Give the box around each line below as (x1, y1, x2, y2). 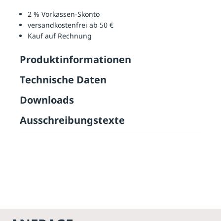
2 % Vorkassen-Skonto (28, 9, 100, 19)
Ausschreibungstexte (20, 113, 125, 127)
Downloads (20, 93, 74, 107)
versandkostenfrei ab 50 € (28, 20, 113, 30)
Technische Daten (20, 73, 107, 86)
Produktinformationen (20, 52, 131, 66)
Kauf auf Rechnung (28, 31, 92, 40)
